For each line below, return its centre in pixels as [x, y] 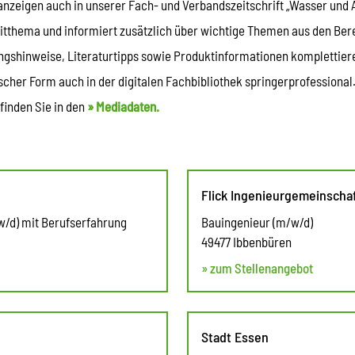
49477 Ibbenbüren [246, 241]
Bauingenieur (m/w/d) [257, 221]
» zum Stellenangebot [257, 267]
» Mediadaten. [123, 106]
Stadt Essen [235, 336]
